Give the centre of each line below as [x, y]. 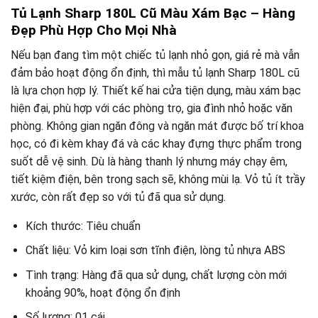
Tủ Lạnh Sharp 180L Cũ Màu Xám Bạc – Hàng [153, 13]
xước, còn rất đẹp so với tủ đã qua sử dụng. [118, 197]
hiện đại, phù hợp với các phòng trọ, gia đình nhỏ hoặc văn [152, 108]
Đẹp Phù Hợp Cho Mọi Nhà [94, 30]
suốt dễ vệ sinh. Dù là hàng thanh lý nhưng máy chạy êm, [149, 161]
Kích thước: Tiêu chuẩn [83, 226]
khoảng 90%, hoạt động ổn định [103, 292]
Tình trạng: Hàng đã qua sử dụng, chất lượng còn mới [156, 275]
